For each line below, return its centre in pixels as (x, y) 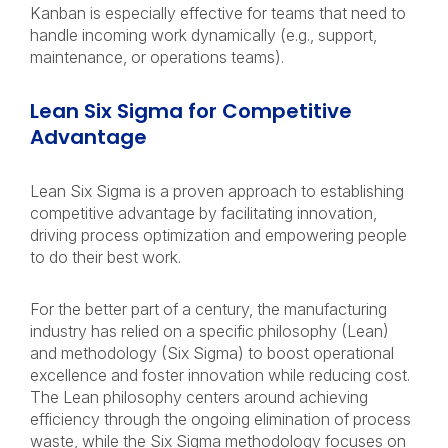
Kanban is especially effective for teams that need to (218, 13)
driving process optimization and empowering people (218, 235)
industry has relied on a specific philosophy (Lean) (209, 331)
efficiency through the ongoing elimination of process (220, 419)
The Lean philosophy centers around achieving (199, 397)
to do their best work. (107, 257)
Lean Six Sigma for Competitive (191, 111)
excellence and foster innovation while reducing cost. (224, 375)
